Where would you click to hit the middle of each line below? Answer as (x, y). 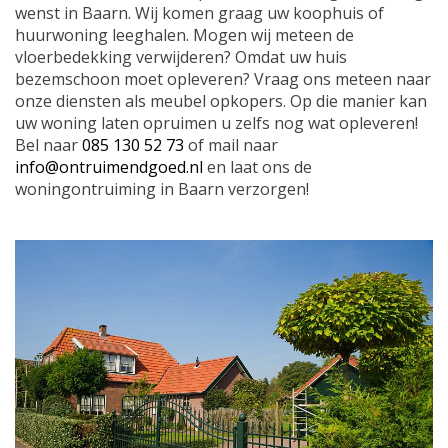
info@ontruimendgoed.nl (109, 166)
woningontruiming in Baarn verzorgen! (162, 188)
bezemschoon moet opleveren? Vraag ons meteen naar (223, 78)
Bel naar (48, 144)
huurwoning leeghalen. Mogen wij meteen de (184, 34)
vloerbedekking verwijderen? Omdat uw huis (181, 56)
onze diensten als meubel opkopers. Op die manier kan (221, 100)
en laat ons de (257, 166)
